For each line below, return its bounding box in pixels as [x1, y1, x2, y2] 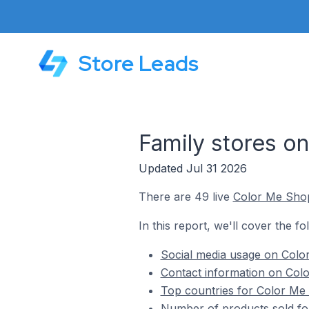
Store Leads [79, 50, 199, 77]
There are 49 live [138, 190, 233, 203]
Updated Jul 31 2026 [138, 161, 247, 175]
